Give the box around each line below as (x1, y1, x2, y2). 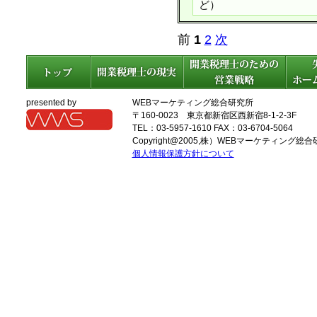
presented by (25, 97, 76, 108)
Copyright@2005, (132, 135, 200, 146)
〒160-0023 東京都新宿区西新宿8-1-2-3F (132, 110, 296, 120)
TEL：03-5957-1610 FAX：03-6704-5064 (132, 122, 293, 133)
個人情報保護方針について (132, 148, 234, 158)
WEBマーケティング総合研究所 (132, 97, 253, 108)
